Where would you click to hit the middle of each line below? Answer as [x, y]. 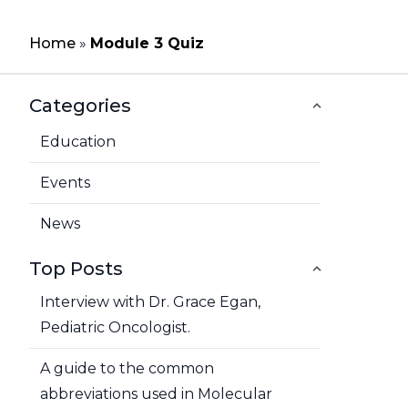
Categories [80, 106]
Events [65, 183]
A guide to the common [127, 368]
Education [78, 142]
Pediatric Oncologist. [115, 327]
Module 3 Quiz [147, 43]
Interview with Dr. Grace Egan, [150, 302]
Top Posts [76, 269]
